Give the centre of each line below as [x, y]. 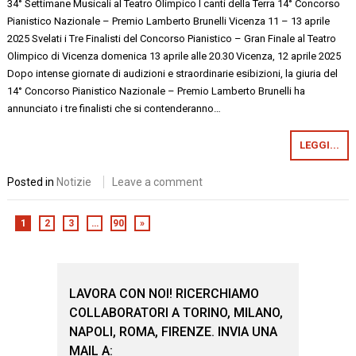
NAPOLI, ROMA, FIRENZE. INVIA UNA [173, 332]
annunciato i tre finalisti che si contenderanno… [114, 108]
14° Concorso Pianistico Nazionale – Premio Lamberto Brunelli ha [157, 91]
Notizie [74, 182]
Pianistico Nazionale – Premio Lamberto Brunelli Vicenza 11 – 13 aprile [169, 21]
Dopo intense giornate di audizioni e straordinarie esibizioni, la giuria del [173, 73]
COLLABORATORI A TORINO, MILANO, [176, 313]
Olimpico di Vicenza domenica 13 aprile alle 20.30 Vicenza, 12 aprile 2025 [176, 56]
